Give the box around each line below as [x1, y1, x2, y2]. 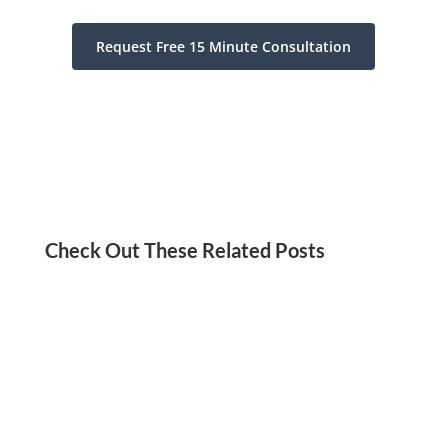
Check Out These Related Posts [44, 237, 325, 262]
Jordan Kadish [80, 416, 163, 433]
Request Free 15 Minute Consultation [96, 36, 352, 56]
